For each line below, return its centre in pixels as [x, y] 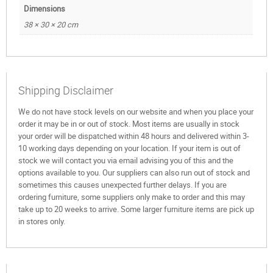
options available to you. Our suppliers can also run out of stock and [134, 173]
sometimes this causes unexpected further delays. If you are [123, 185]
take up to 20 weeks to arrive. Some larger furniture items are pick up [136, 209]
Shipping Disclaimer [66, 90]
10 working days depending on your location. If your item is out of [130, 148]
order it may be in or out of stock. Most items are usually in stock [129, 124]
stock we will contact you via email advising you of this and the [126, 161]
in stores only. [42, 222]
